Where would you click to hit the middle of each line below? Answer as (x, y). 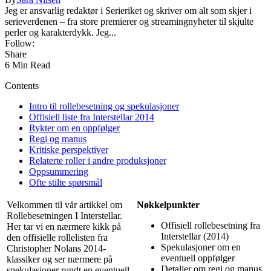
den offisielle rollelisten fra (57, 237)
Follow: (20, 43)
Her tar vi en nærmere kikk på (64, 226)
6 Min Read (28, 65)
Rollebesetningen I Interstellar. (64, 215)
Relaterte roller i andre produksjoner (98, 160)
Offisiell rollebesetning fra (211, 225)
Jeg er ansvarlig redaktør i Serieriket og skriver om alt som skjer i (128, 10)
